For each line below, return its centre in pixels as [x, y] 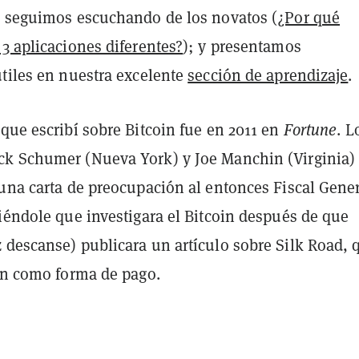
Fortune [310, 129]
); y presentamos [242, 46]
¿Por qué [309, 17]
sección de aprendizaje [268, 75]
